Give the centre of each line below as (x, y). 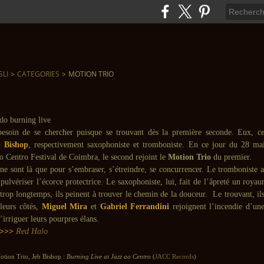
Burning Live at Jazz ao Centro (109, 257)
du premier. (231, 157)
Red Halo (32, 231)
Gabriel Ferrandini (135, 207)
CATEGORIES (38, 74)
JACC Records (174, 257)
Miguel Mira (65, 207)
